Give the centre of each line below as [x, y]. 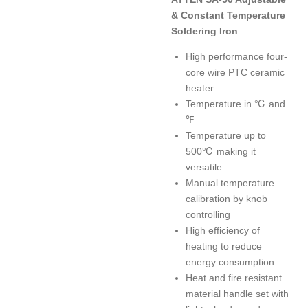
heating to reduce [224, 246]
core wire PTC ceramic [235, 73]
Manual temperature [230, 183]
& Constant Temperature [228, 15]
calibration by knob [227, 199]
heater [200, 88]
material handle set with [237, 294]
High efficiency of [223, 231]
